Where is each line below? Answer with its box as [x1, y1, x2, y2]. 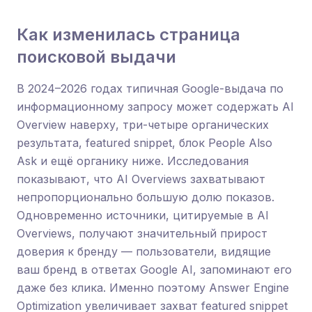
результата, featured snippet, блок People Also [17, 136, 272, 150]
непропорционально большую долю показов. [17, 190, 274, 204]
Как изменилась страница [17, 24, 240, 45]
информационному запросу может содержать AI [17, 100, 294, 114]
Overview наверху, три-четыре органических [17, 118, 269, 132]
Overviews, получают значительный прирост [17, 226, 267, 240]
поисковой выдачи [17, 47, 176, 67]
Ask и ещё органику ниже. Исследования [17, 154, 249, 168]
